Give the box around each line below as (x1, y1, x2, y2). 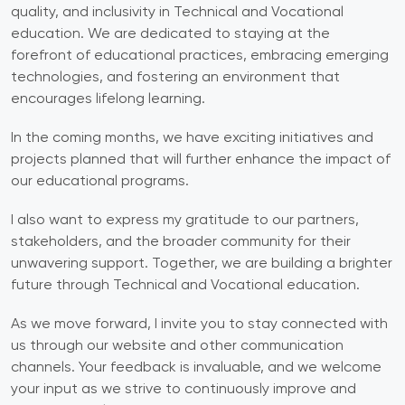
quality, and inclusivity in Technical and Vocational (11, 5, 344, 20)
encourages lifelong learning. (11, 91, 205, 107)
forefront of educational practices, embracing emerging (11, 48, 389, 63)
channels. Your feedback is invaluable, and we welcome (11, 361, 381, 376)
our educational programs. (11, 174, 189, 190)
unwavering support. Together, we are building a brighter (11, 257, 392, 272)
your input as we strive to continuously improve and (11, 382, 356, 398)
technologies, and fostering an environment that (11, 70, 340, 85)
